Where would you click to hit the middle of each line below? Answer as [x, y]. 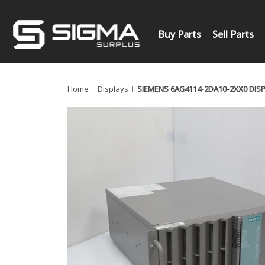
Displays [113, 88]
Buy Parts [179, 34]
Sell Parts [233, 34]
